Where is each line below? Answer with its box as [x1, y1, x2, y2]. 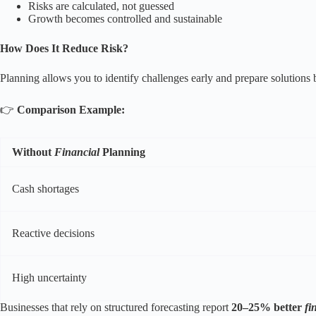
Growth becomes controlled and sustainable [28, 12, 222, 25]
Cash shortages [12, 182, 79, 195]
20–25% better [231, 300, 302, 313]
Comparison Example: [17, 103, 125, 116]
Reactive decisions [12, 226, 95, 239]
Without [12, 145, 51, 158]
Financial [51, 145, 102, 158]
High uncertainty [12, 271, 87, 284]
